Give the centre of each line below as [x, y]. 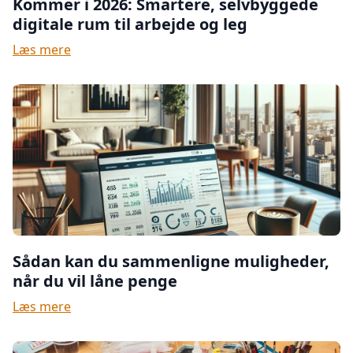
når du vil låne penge [95, 281]
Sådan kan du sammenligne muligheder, [171, 261]
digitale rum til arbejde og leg [130, 24]
